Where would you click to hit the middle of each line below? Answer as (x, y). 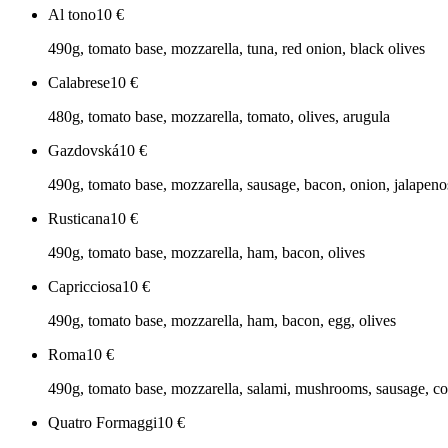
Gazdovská (83, 151)
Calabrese (79, 83)
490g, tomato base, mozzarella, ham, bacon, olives (206, 253)
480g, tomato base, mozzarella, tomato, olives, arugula (219, 117)
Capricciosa (85, 287)
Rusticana (79, 219)
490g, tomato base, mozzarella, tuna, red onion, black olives (236, 49)
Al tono (72, 15)
